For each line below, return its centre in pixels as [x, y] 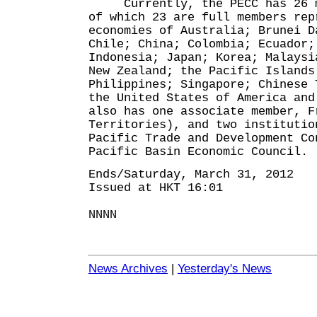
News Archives [128, 269]
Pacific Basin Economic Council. [198, 152]
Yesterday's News [225, 269]
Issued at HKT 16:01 [156, 188]
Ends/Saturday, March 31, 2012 [191, 174]
